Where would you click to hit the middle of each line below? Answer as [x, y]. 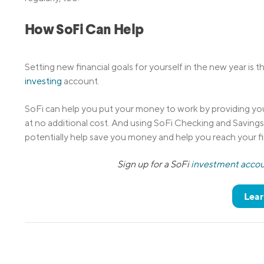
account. [81, 81]
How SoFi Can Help [84, 31]
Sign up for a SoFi [154, 164]
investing [43, 81]
